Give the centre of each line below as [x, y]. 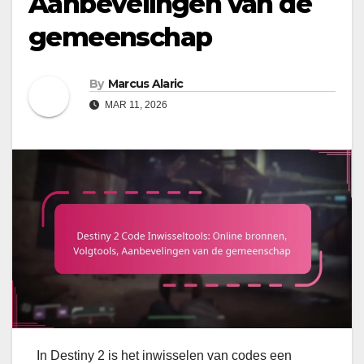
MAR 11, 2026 [135, 105]
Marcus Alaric [145, 84]
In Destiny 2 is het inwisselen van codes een [164, 355]
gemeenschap [120, 37]
